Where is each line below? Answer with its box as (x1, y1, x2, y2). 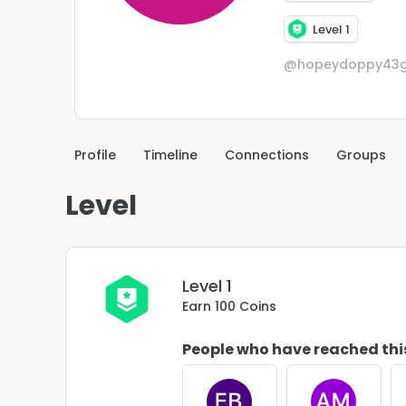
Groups (336, 146, 386, 165)
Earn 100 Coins (181, 297, 276, 316)
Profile (74, 146, 116, 165)
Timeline (143, 146, 198, 165)
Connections (225, 146, 309, 165)
